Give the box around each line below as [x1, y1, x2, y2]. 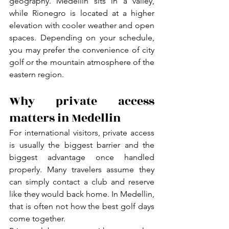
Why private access [9, 92, 154, 110]
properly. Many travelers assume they [9, 164, 154, 174]
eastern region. [9, 69, 64, 79]
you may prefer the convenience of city [9, 44, 154, 55]
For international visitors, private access [9, 127, 154, 138]
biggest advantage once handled [9, 152, 154, 162]
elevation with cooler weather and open [9, 20, 154, 30]
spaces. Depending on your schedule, [9, 32, 154, 42]
